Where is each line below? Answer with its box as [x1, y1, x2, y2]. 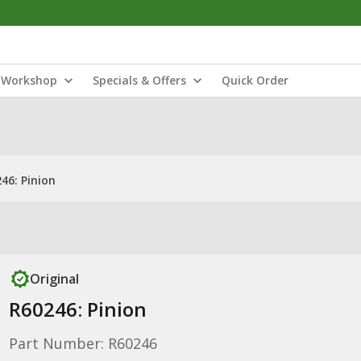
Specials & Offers [93, 73, 186, 88]
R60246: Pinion [8, 296, 147, 322]
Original [29, 270, 79, 288]
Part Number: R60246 [8, 334, 157, 353]
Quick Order [222, 73, 288, 88]
